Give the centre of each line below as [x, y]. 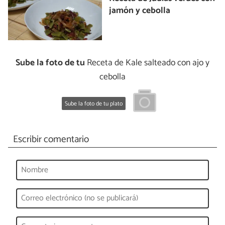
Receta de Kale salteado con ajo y [147, 63]
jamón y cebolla [140, 11]
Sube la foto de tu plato [94, 103]
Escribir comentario [51, 140]
